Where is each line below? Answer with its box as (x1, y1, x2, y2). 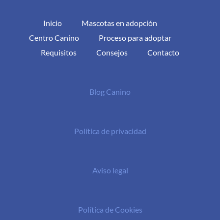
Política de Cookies (78, 204, 142, 214)
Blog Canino (89, 86, 131, 96)
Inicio (43, 18, 62, 27)
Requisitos (41, 47, 77, 57)
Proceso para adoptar (99, 32, 171, 42)
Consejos (96, 47, 128, 57)
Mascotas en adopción (82, 18, 157, 27)
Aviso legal (92, 165, 128, 175)
